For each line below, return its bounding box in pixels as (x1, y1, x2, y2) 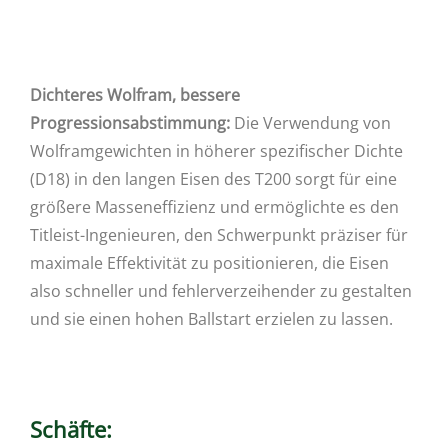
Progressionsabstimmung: (30, 112, 230, 135)
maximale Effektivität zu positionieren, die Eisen (30, 252, 389, 275)
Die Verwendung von (230, 112, 391, 135)
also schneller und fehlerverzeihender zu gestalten (30, 280, 412, 303)
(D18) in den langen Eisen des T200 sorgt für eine (30, 168, 397, 191)
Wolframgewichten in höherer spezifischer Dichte (30, 140, 403, 163)
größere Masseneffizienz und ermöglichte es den (30, 196, 399, 219)
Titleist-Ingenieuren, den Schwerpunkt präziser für (30, 224, 408, 247)
